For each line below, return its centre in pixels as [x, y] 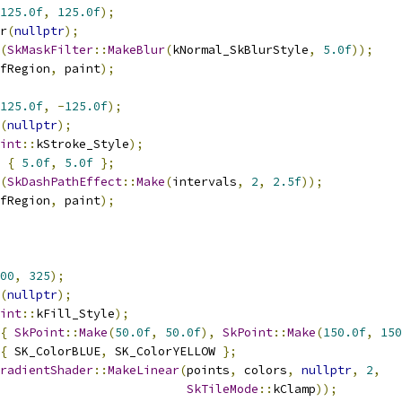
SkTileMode [223, 389]
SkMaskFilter [50, 50]
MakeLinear [144, 370]
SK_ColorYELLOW [165, 351]
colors [262, 370]
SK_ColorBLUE [54, 351]
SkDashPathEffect [65, 182]
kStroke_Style [83, 144]
